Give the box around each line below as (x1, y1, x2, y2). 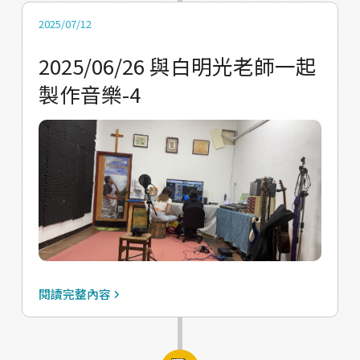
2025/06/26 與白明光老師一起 (38, 50, 317, 80)
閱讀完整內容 (38, 285, 111, 303)
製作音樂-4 (38, 78, 141, 108)
